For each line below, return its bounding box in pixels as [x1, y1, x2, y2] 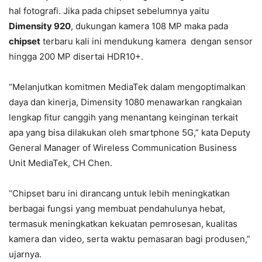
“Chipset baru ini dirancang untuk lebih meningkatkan [9, 188, 230, 199]
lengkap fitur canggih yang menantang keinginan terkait [9, 112, 238, 123]
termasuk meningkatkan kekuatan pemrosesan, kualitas [9, 218, 237, 230]
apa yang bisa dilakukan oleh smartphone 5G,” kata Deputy [9, 127, 250, 139]
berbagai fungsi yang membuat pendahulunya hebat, [9, 203, 225, 215]
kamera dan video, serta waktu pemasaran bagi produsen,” [9, 233, 250, 245]
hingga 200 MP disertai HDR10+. [9, 51, 143, 63]
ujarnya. [9, 249, 42, 260]
